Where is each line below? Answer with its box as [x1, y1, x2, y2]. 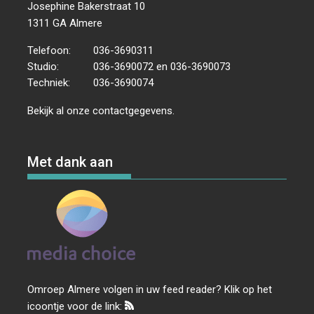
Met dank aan [27, 153, 114, 171]
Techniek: [27, 76, 71, 89]
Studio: [27, 60, 60, 73]
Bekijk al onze [27, 104, 93, 117]
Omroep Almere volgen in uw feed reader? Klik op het [27, 282, 273, 296]
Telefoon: [27, 43, 71, 57]
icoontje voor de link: [27, 299, 125, 313]
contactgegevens [93, 104, 173, 117]
